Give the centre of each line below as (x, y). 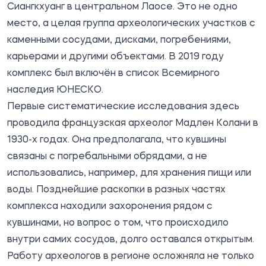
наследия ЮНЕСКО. (55, 90)
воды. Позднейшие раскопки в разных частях (116, 190)
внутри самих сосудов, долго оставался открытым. (131, 240)
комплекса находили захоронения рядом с (110, 206)
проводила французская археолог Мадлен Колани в (133, 123)
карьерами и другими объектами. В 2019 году (115, 57)
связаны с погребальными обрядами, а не (107, 156)
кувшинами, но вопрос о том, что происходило (118, 223)
